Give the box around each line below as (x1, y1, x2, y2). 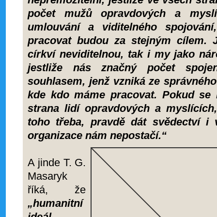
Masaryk (28, 170, 67, 182)
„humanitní (28, 197, 83, 209)
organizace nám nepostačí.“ (28, 129, 167, 141)
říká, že (28, 184, 86, 196)
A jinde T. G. (28, 156, 86, 169)
